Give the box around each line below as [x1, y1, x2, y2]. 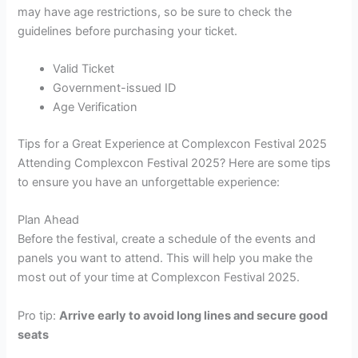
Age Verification [53, 100, 138, 115]
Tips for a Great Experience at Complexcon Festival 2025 [18, 137, 328, 152]
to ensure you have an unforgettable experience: [18, 175, 280, 190]
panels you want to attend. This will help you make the [18, 251, 313, 266]
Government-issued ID [53, 81, 177, 96]
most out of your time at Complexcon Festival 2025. [18, 270, 300, 285]
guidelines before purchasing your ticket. [18, 23, 238, 38]
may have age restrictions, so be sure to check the [18, 4, 292, 19]
